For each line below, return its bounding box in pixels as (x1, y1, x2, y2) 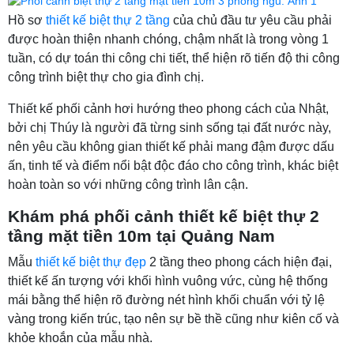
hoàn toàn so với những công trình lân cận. (8, 177, 248, 191)
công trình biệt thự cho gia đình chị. (8, 70, 204, 84)
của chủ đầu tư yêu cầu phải (170, 13, 332, 27)
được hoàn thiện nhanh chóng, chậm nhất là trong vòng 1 (8, 32, 329, 46)
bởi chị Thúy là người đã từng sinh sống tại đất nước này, (8, 120, 331, 134)
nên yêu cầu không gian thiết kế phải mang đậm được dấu (8, 139, 334, 153)
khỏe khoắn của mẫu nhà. (8, 330, 153, 345)
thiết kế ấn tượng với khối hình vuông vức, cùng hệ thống (8, 273, 328, 288)
